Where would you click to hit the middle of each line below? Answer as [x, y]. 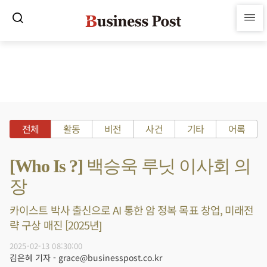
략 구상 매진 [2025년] [56, 225]
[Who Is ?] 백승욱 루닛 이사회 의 [130, 166]
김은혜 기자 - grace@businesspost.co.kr [86, 257]
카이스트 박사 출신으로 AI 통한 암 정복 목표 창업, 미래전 [132, 210]
